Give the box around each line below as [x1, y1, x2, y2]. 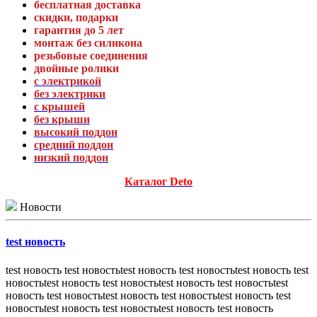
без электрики [34, 88, 105, 100]
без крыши [34, 113, 90, 125]
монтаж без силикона [34, 37, 142, 49]
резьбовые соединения [34, 50, 148, 62]
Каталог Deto [125, 175, 192, 188]
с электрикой [34, 75, 101, 87]
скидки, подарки [34, 11, 118, 23]
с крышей [34, 100, 85, 113]
